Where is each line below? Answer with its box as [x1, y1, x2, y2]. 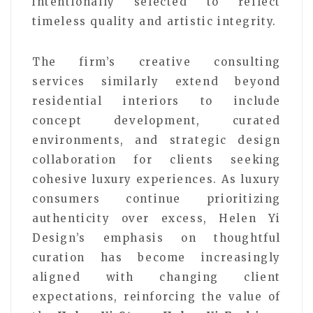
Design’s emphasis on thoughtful [32, 231, 281, 245]
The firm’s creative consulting [32, 54, 281, 68]
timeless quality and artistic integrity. [32, 14, 277, 28]
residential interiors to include [32, 94, 281, 108]
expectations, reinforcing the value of [32, 289, 281, 303]
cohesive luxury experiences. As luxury [32, 172, 281, 186]
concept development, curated [32, 113, 281, 127]
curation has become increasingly [32, 250, 281, 264]
